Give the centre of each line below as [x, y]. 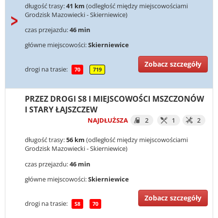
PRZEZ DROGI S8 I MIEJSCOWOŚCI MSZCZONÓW [114, 99]
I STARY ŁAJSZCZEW [61, 110]
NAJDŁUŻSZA [108, 120]
